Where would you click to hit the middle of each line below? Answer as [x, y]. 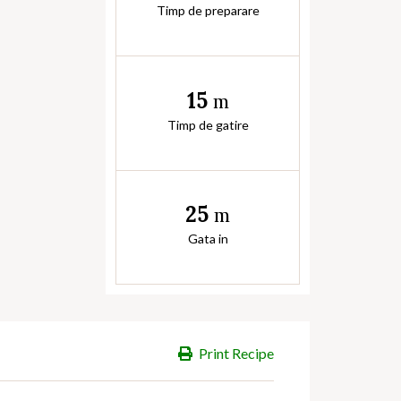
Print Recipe [236, 353]
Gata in [208, 239]
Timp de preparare [208, 11]
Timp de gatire [208, 124]
